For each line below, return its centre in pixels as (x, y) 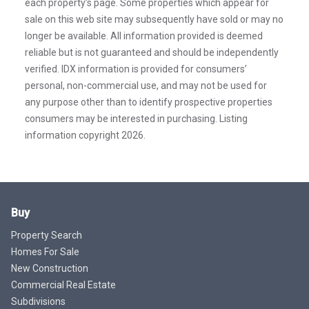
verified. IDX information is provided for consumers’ (136, 69)
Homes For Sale (45, 251)
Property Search (47, 235)
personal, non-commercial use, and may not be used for (146, 85)
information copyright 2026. (85, 135)
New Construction (50, 268)
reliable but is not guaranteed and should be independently (152, 52)
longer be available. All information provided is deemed (144, 36)
